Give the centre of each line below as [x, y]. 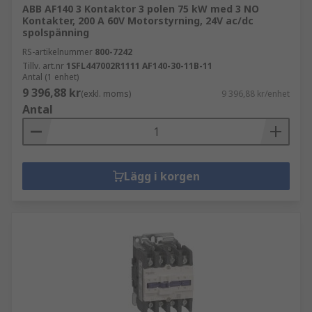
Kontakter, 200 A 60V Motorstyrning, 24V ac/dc [138, 21]
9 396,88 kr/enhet [256, 94]
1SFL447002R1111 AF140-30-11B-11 [139, 66]
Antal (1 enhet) [50, 77]
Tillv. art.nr [43, 66]
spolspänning [56, 32]
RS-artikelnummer [57, 52]
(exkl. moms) [106, 94]
